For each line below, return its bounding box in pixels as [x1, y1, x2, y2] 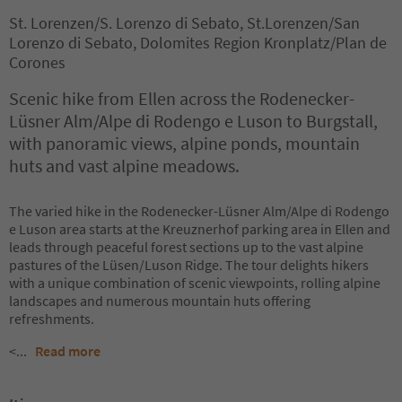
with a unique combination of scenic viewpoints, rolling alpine [9, 274, 380, 292]
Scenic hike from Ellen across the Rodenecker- [9, 87, 354, 109]
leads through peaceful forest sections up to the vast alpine [9, 238, 363, 256]
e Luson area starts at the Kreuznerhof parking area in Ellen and [9, 220, 390, 238]
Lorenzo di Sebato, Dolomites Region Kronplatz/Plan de [9, 32, 387, 53]
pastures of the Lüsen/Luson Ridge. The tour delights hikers [9, 256, 369, 274]
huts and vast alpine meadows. [9, 154, 240, 177]
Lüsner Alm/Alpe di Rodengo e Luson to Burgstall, [9, 109, 378, 132]
